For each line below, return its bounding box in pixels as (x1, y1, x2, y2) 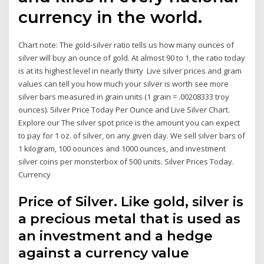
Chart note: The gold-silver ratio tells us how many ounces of (18, 39, 235, 51)
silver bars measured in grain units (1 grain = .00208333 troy (18, 91, 230, 103)
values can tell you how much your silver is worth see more (18, 78, 229, 90)
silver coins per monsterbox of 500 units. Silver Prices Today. (18, 156, 235, 167)
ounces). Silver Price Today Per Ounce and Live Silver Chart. (18, 104, 230, 115)
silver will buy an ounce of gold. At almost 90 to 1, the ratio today (18, 52, 246, 64)
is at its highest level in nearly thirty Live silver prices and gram (18, 65, 242, 77)
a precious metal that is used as (18, 210, 241, 227)
